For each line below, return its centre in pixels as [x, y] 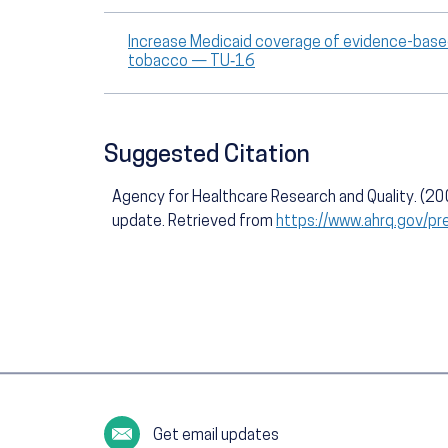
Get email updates [216, 436]
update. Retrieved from [194, 222]
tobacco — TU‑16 [191, 62]
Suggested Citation [207, 156]
